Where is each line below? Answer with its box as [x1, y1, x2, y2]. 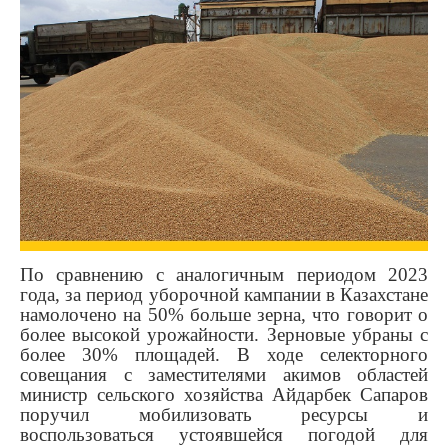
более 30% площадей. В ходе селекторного [20, 344, 428, 366]
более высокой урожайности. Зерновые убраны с [20, 324, 428, 346]
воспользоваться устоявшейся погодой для [20, 424, 428, 446]
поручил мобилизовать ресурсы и [20, 404, 428, 426]
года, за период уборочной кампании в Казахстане [20, 284, 428, 306]
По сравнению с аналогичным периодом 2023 [20, 264, 428, 286]
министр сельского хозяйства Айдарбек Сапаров [20, 384, 428, 406]
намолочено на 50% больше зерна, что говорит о [20, 304, 428, 326]
